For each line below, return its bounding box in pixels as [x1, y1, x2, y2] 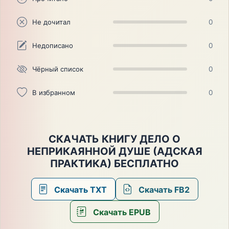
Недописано [32, 41, 73, 50]
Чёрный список [32, 64, 83, 73]
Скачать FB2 [136, 185, 190, 195]
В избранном [32, 88, 75, 97]
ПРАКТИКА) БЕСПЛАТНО [50, 157, 179, 170]
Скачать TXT [52, 185, 107, 195]
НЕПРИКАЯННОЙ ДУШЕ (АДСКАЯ [27, 145, 202, 158]
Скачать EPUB [90, 207, 151, 218]
